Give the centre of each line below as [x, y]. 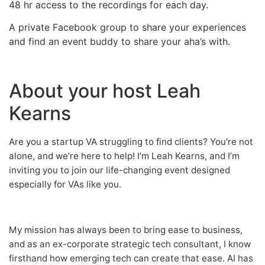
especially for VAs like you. [65, 184]
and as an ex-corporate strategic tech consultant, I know [130, 244]
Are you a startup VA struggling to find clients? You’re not [131, 141]
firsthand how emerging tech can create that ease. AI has [131, 258]
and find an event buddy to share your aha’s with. [119, 42]
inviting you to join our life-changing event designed [119, 170]
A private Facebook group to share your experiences [127, 28]
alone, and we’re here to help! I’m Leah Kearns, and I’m [124, 156]
